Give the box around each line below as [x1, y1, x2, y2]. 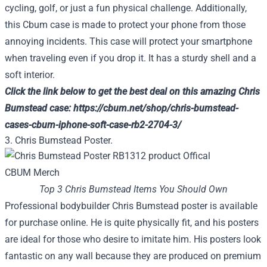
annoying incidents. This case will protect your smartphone [5, 36, 252, 47]
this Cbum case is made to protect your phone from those [5, 19, 246, 30]
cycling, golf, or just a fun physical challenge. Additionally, [5, 2, 247, 14]
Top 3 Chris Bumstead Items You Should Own [39, 184, 228, 195]
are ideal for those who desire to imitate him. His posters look [5, 234, 261, 245]
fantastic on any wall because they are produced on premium [5, 250, 261, 262]
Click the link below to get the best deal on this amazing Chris [5, 86, 260, 97]
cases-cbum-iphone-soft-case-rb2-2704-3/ [5, 119, 181, 131]
